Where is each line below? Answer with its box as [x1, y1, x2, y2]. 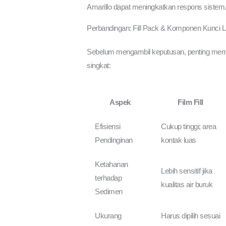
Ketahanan [95, 159, 128, 168]
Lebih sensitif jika [161, 166, 212, 175]
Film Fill [178, 97, 203, 106]
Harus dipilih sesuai [161, 211, 220, 220]
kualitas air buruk [161, 180, 213, 189]
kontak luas [161, 135, 196, 144]
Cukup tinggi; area [161, 122, 216, 131]
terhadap [95, 173, 122, 182]
